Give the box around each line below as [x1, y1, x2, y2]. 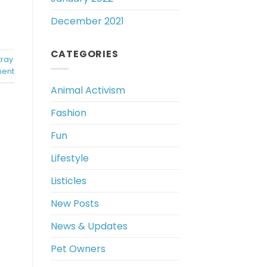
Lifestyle [50, 151, 89, 165]
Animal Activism [50, 83, 125, 97]
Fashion [50, 105, 86, 120]
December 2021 [50, 14, 124, 29]
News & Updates [50, 219, 128, 233]
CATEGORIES [50, 47, 119, 61]
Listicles [50, 173, 86, 188]
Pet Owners [50, 241, 105, 256]
